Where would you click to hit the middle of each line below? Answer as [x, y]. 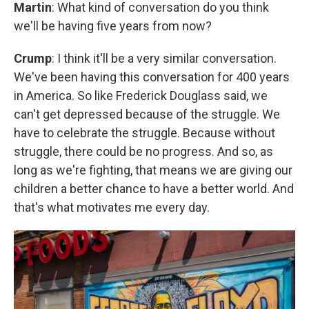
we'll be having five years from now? [113, 26]
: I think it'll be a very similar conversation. [164, 58]
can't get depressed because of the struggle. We [147, 114]
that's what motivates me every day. [112, 207]
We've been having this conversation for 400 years [152, 77]
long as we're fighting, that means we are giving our [153, 170]
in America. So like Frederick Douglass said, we [141, 95]
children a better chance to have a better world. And [154, 188]
